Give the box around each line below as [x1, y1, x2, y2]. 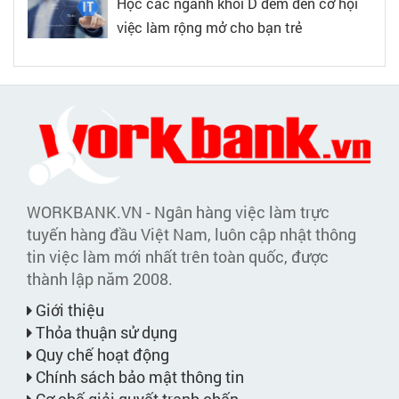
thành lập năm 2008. [27, 268, 173, 290]
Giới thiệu [32, 299, 104, 322]
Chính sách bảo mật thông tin [32, 366, 244, 388]
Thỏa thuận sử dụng [32, 322, 177, 344]
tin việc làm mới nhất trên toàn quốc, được [27, 246, 329, 268]
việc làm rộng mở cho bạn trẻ [117, 17, 302, 37]
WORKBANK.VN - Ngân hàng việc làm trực [27, 201, 330, 224]
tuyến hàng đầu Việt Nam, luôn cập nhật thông [27, 224, 356, 246]
